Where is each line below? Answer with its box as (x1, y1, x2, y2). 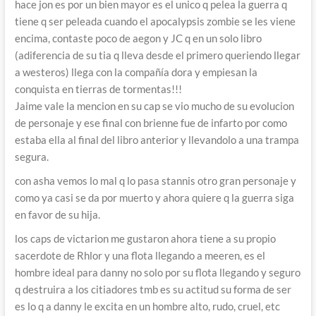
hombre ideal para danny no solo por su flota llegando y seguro (14, 265, 300, 279)
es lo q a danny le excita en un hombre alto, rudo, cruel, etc (14, 299, 280, 312)
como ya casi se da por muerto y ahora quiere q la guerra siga (14, 190, 294, 204)
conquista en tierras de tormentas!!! (14, 82, 182, 95)
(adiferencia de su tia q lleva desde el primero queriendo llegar (14, 48, 300, 61)
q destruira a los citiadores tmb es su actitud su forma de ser (14, 282, 291, 296)
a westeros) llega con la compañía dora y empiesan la (14, 65, 257, 78)
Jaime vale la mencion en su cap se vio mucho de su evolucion (14, 99, 294, 112)
